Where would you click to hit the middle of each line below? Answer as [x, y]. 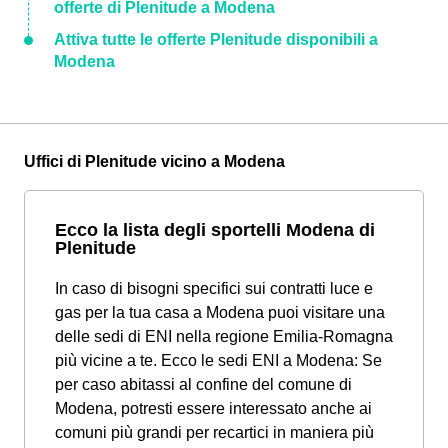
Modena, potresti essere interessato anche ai [213, 408]
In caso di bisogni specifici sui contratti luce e [214, 288]
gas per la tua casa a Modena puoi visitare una [220, 312]
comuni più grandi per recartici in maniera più [214, 432]
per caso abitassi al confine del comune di [203, 384]
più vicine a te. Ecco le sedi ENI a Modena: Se [218, 360]
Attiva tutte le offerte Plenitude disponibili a [216, 39]
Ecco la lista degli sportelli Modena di [215, 229]
